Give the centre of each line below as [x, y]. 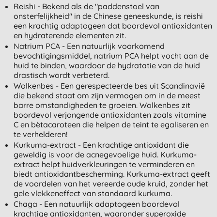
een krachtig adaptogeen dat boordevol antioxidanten [113, 25]
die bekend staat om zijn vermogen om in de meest [107, 95]
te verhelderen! [40, 134]
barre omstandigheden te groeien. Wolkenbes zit [102, 105]
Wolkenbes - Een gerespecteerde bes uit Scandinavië [109, 85]
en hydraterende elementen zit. [70, 35]
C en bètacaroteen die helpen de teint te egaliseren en [111, 124]
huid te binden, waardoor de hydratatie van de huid [107, 65]
